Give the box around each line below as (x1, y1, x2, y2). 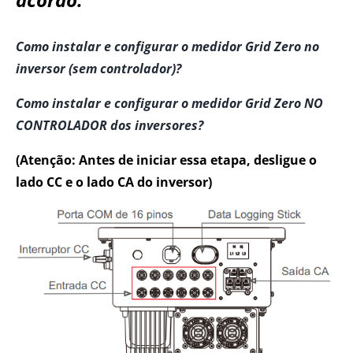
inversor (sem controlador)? (16, 59, 181, 77)
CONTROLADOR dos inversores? (16, 116, 203, 134)
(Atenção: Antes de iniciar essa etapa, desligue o (16, 150, 317, 169)
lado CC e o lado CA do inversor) (16, 173, 212, 191)
